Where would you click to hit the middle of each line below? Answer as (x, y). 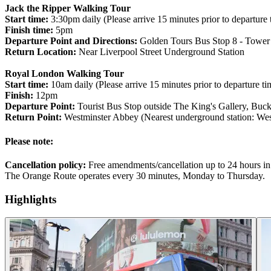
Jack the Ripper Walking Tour (68, 8)
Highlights (31, 199)
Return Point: (33, 117)
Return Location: (41, 52)
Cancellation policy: (45, 165)
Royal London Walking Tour (64, 74)
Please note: (29, 141)
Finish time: (29, 30)
